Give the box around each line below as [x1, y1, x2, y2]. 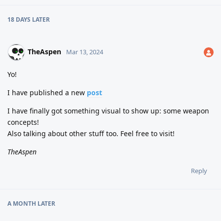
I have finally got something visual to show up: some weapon [7, 106, 209, 116]
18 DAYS [7, 15, 31, 24]
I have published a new [7, 88, 87, 98]
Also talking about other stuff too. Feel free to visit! [7, 129, 175, 139]
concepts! [7, 117, 39, 127]
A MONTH [7, 199, 36, 208]
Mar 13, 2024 [66, 47, 103, 57]
